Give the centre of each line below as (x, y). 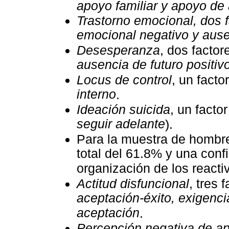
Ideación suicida (123, 109)
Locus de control (124, 80)
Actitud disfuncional (133, 184)
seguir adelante (121, 124)
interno (96, 94)
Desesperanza (118, 50)
